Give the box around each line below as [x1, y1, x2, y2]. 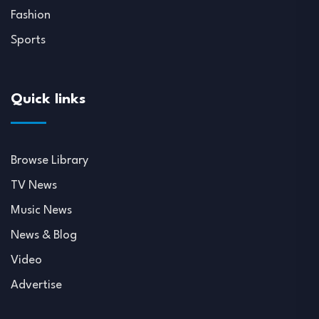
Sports [11, 34, 46, 47]
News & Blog [11, 229, 77, 242]
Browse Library [11, 155, 88, 167]
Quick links [11, 93, 85, 108]
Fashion [11, 9, 51, 22]
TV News [11, 179, 57, 192]
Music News [11, 204, 72, 217]
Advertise [11, 279, 62, 292]
